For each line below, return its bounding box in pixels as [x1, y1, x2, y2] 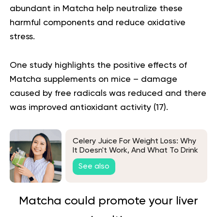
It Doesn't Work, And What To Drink [73, 146, 198, 155]
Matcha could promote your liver [19, 195, 198, 207]
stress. [10, 32, 37, 41]
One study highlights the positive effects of [10, 61, 187, 70]
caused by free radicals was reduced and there [10, 89, 206, 98]
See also [78, 163, 109, 171]
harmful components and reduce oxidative [10, 18, 186, 27]
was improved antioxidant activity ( [10, 103, 156, 112]
